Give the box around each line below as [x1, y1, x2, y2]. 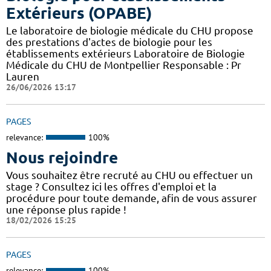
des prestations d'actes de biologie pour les [6, 36, 212, 48]
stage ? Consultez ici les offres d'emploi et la [6, 180, 217, 192]
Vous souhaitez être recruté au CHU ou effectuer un [6, 169, 253, 181]
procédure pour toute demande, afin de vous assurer [6, 192, 257, 204]
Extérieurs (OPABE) [6, 4, 152, 22]
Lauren [6, 71, 39, 83]
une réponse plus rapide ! [6, 203, 126, 215]
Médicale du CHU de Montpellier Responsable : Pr [6, 59, 241, 71]
